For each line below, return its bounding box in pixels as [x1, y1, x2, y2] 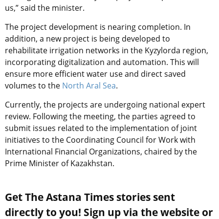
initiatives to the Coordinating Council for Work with [5, 134, 196, 146]
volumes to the [5, 80, 62, 91]
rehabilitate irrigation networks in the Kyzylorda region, [5, 45, 208, 56]
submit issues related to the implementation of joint [5, 123, 197, 134]
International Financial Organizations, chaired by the [5, 146, 197, 157]
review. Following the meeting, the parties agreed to [5, 111, 196, 122]
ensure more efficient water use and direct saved [5, 68, 186, 80]
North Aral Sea [62, 80, 116, 91]
